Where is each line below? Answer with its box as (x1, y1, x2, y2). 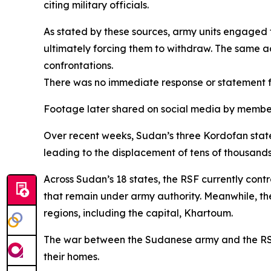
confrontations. (44, 59, 113, 71)
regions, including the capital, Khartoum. (44, 206, 233, 219)
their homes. (44, 250, 99, 263)
